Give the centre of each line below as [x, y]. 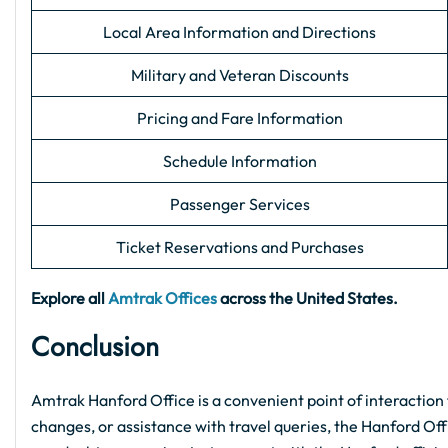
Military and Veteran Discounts [239, 75]
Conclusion [95, 347]
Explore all [69, 298]
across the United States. [307, 298]
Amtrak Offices [162, 298]
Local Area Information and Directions [239, 32]
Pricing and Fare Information [239, 118]
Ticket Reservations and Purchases [239, 247]
